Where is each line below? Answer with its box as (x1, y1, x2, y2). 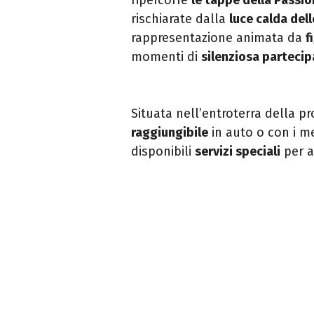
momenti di (131, 48, 201, 64)
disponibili (131, 143, 195, 159)
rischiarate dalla (131, 11, 229, 27)
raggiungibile (131, 124, 208, 140)
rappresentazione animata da (131, 29, 306, 46)
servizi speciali (195, 143, 280, 159)
